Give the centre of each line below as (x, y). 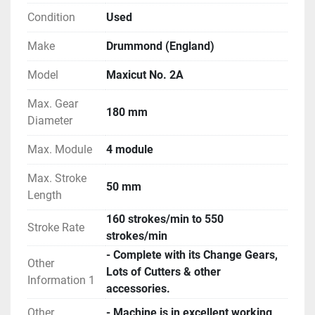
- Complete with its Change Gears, (192, 255)
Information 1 (61, 280)
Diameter (50, 120)
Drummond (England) (160, 46)
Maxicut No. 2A (145, 75)
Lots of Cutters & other (163, 271)
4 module (130, 149)
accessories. (138, 288)
